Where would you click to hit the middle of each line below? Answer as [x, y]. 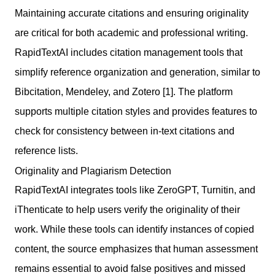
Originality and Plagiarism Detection [93, 170]
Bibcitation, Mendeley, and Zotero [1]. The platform [124, 91]
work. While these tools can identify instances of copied [134, 229]
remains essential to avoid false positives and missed [130, 268]
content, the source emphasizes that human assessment [136, 249]
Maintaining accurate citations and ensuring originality [132, 13]
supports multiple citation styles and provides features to [136, 111]
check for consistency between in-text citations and [125, 131]
